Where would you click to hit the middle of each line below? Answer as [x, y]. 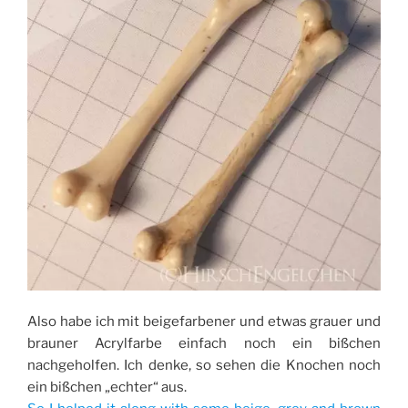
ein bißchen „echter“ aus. [107, 388]
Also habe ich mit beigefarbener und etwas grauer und [204, 322]
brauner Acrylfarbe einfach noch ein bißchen [204, 344]
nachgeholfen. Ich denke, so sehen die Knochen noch [204, 366]
